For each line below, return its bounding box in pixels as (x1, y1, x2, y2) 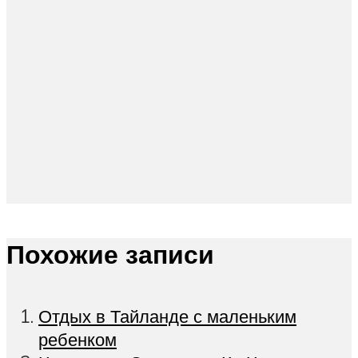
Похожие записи (6, 237, 214, 270)
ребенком (38, 327, 117, 351)
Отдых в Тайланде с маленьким (38, 304, 296, 328)
